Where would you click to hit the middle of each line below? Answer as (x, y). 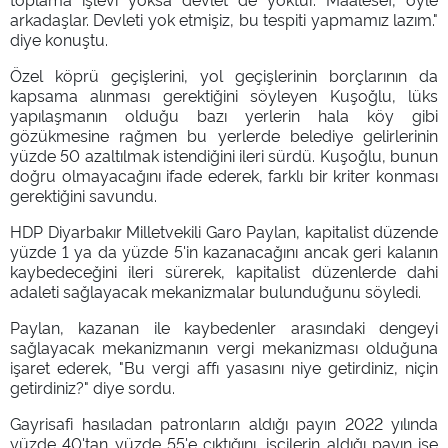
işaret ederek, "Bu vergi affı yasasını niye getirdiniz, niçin (224, 366)
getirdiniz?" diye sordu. (92, 386)
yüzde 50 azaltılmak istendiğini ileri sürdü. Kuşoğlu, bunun (224, 154)
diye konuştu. (59, 38)
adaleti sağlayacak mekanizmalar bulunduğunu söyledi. (215, 290)
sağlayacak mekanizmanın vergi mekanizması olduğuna (224, 346)
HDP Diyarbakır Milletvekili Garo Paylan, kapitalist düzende (224, 230)
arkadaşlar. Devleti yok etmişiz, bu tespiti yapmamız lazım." (224, 18)
